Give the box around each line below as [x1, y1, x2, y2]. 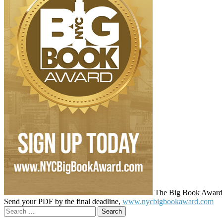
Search [3, 205, 25, 214]
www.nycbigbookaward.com [122, 197, 214, 206]
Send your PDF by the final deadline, [4, 197, 122, 206]
